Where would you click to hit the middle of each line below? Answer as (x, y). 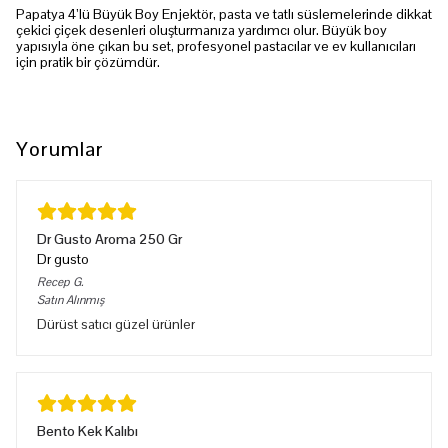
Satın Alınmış (70, 300)
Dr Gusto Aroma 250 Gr (109, 239)
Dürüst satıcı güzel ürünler (116, 324)
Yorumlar (60, 149)
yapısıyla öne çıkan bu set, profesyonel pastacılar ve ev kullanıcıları (216, 46)
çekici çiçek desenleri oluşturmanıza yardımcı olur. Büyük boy (201, 30)
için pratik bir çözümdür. (88, 62)
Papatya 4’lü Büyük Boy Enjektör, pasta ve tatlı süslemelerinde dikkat (224, 14)
